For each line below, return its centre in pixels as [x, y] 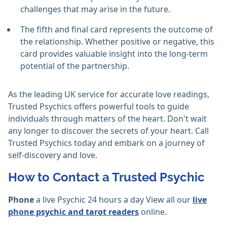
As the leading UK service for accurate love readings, [109, 94]
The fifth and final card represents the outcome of [117, 30]
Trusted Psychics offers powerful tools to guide [99, 107]
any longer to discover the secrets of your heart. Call [108, 131]
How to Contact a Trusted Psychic [106, 177]
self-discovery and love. [53, 155]
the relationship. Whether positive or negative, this [117, 42]
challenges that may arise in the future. [95, 9]
